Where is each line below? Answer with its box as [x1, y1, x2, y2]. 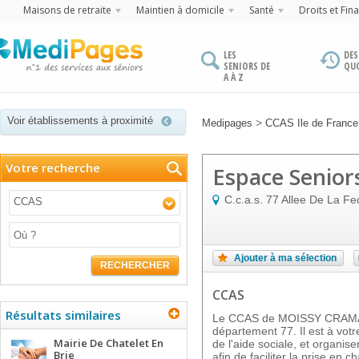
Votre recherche [6, 159, 100, 175]
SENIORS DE [224, 59, 270, 73]
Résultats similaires [6, 307, 121, 323]
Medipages [202, 117, 252, 129]
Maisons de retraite [23, 3, 111, 17]
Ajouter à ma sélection [234, 252, 337, 264]
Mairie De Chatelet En [54, 336, 163, 350]
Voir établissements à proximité [7, 115, 153, 127]
